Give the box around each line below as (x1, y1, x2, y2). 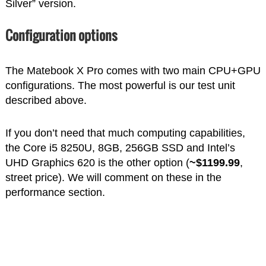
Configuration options (5, 26, 117, 45)
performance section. (5, 186, 105, 199)
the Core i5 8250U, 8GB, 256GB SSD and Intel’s (5, 142, 235, 154)
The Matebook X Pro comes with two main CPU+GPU (5, 65, 261, 77)
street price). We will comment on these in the (5, 172, 221, 184)
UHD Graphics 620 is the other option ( (5, 157, 189, 169)
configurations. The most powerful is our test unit (5, 80, 235, 92)
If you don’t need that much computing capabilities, (5, 127, 245, 140)
